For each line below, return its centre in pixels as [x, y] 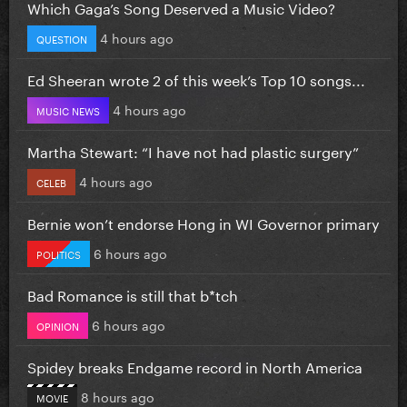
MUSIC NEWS [68, 109]
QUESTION [62, 38]
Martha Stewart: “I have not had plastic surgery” [193, 150]
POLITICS [59, 253]
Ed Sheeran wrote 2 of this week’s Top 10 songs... [196, 78]
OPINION [58, 325]
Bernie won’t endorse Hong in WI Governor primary [203, 222]
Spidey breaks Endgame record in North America [195, 365]
